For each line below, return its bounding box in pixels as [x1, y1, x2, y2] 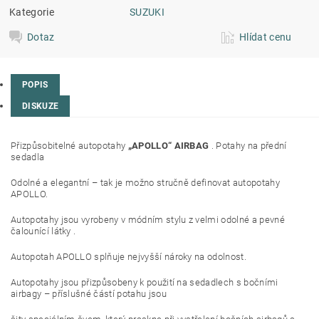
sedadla [11, 152, 45, 162]
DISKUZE [22, 101, 59, 111]
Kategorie [9, 6, 54, 18]
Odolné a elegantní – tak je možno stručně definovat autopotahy [11, 177, 280, 188]
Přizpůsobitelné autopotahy [11, 140, 128, 151]
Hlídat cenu [239, 31, 292, 43]
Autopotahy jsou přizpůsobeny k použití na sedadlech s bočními [11, 277, 278, 288]
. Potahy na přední [209, 140, 287, 151]
